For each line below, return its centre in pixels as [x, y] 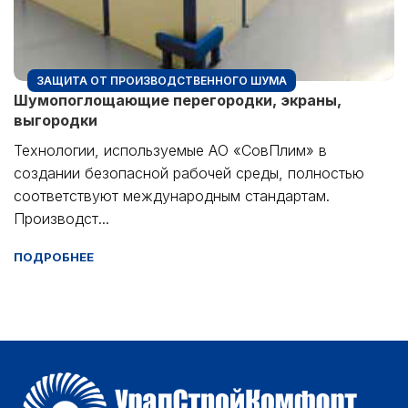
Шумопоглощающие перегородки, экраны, [178, 100]
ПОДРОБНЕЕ [54, 256]
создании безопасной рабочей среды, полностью [189, 173]
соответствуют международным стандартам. [172, 195]
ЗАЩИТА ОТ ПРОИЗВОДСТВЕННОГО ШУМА [162, 80]
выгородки [56, 120]
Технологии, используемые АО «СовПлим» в [170, 150]
